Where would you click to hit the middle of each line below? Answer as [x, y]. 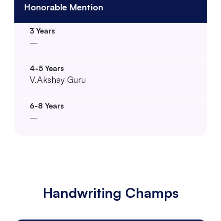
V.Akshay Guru [57, 79]
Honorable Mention [63, 7]
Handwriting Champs [110, 192]
